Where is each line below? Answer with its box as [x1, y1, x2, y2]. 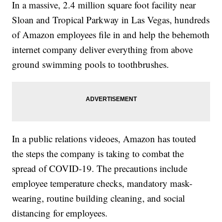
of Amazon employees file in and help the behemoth [12, 28, 210, 41]
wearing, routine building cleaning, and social [12, 191, 185, 204]
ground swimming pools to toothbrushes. [12, 57, 169, 70]
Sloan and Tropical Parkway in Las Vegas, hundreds [12, 13, 210, 26]
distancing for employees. [12, 206, 108, 219]
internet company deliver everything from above [12, 43, 193, 55]
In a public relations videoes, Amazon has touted [12, 132, 197, 145]
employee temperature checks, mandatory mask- [12, 176, 193, 189]
